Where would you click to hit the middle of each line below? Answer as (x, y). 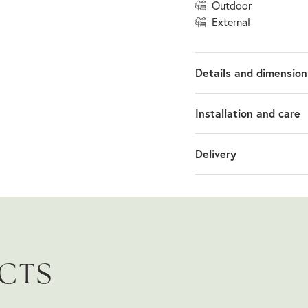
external (234, 22)
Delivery (216, 153)
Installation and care (248, 113)
